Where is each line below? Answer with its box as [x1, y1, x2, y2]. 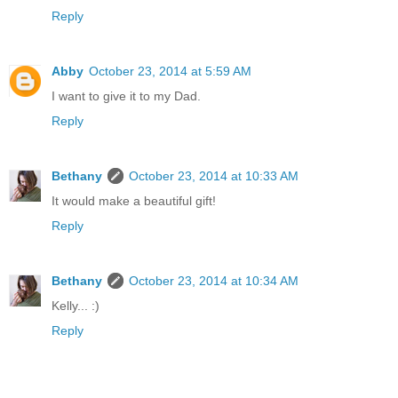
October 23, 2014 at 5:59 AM [89, 64, 251, 79]
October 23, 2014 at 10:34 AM [129, 274, 298, 289]
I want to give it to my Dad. [52, 89, 201, 104]
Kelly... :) [52, 298, 99, 314]
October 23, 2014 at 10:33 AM [129, 169, 298, 184]
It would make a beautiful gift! [52, 194, 216, 209]
